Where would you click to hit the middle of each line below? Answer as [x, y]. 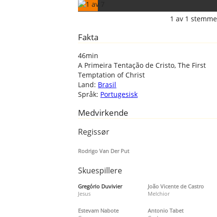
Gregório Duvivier [100, 186]
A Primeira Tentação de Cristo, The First [142, 65]
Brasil [107, 84]
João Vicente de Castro [176, 186]
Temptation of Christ [112, 75]
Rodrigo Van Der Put [104, 151]
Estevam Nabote [99, 210]
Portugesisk [119, 94]
